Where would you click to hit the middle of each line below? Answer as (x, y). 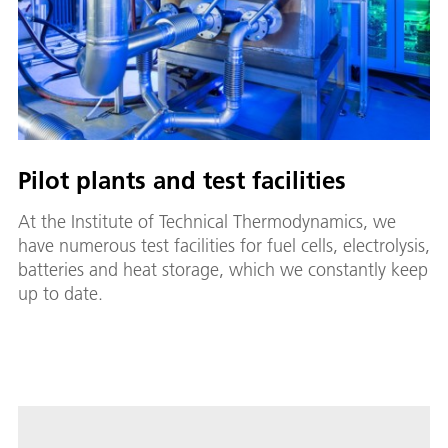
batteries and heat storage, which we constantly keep (223, 269)
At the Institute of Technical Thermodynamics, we (207, 221)
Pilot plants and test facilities (182, 179)
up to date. (60, 293)
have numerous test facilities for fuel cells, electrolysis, (224, 245)
